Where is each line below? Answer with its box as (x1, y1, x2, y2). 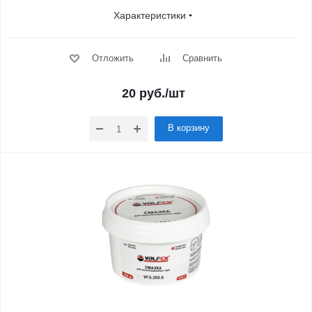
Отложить (91, 53, 134, 63)
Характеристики (114, 10, 186, 21)
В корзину (168, 123, 210, 133)
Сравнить (182, 53, 222, 63)
